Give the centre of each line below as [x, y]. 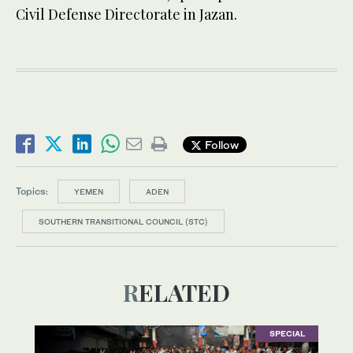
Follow [220, 144]
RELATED [184, 293]
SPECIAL [287, 334]
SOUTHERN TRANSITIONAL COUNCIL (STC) [123, 222]
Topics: [32, 191]
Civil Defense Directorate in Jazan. [126, 15]
